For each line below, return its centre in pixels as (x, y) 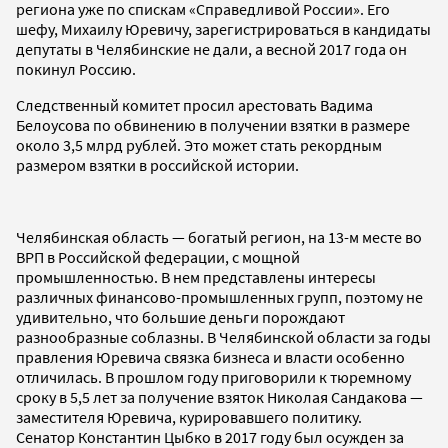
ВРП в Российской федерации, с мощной (158, 256)
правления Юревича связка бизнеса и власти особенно (210, 356)
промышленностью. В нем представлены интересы (196, 276)
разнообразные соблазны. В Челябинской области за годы (223, 336)
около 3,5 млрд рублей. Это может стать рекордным (199, 144)
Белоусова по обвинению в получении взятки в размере (213, 124)
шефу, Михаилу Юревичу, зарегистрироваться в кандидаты (223, 28)
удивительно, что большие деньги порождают (180, 316)
